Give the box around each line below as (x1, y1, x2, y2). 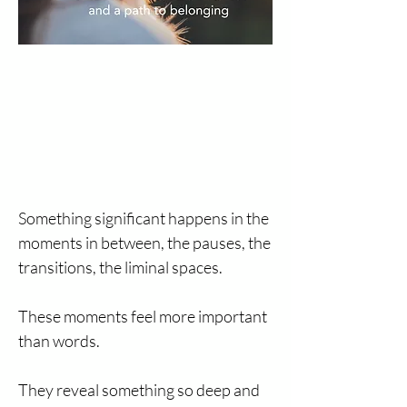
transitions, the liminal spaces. (18, 257, 225, 277)
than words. (18, 331, 103, 351)
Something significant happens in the (18, 208, 269, 228)
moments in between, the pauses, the (18, 233, 271, 253)
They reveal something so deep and (18, 380, 260, 400)
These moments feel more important (18, 306, 267, 326)
